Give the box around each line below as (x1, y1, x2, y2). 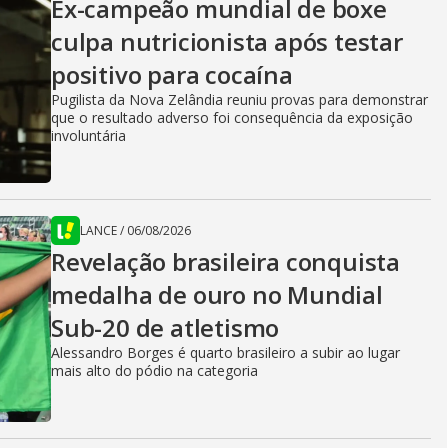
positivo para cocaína (51, 58, 293, 91)
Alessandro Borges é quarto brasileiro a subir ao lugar (51, 343, 400, 362)
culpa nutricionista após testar (51, 25, 403, 58)
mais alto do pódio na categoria (51, 361, 258, 380)
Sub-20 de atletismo (51, 311, 280, 344)
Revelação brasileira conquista (51, 245, 400, 278)
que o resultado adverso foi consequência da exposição (51, 108, 413, 127)
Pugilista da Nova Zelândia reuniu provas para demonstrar (51, 90, 428, 109)
